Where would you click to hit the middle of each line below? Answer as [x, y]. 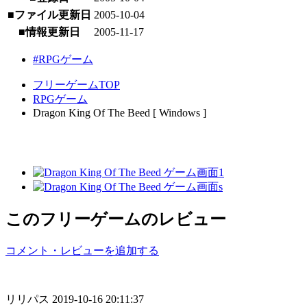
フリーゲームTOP [76, 85]
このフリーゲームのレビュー [116, 219]
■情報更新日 [49, 32]
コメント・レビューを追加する [82, 250]
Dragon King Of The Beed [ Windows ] [120, 113]
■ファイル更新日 [49, 15]
